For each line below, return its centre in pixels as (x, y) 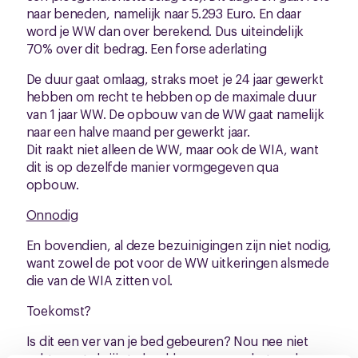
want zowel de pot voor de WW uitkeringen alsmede (177, 262)
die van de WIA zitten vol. (99, 280)
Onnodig (52, 214)
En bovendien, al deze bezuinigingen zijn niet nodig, (179, 245)
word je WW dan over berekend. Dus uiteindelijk (165, 30)
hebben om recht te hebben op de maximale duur (171, 96)
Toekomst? (59, 310)
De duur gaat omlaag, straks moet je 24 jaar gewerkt (175, 78)
